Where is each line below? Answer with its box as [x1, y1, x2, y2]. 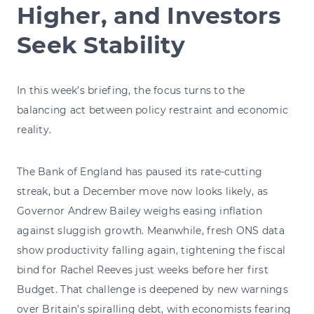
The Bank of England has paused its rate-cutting [17, 165, 263, 178]
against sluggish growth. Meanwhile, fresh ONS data [17, 224, 285, 237]
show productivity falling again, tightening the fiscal [17, 243, 286, 257]
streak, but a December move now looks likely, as [17, 184, 268, 198]
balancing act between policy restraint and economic [17, 103, 289, 116]
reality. [17, 123, 52, 136]
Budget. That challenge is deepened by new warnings [17, 282, 288, 296]
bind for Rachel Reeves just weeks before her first [17, 263, 268, 276]
